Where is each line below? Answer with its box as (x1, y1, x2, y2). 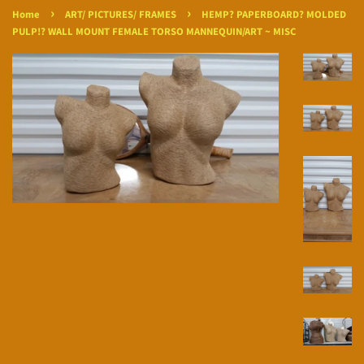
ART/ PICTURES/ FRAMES (65, 7, 176, 22)
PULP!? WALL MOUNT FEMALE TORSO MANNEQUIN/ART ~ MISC (12, 24, 296, 39)
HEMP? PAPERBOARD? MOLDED (201, 7, 346, 22)
